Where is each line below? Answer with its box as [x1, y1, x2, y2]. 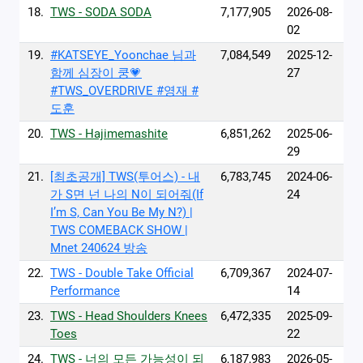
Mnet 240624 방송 [50, 241, 147, 255]
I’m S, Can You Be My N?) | [50, 205, 193, 220]
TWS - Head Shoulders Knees [50, 309, 207, 323]
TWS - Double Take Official [50, 266, 194, 280]
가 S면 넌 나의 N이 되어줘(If [50, 187, 203, 202]
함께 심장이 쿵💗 [50, 66, 142, 80]
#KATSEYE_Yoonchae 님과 [50, 48, 196, 62]
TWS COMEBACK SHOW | [50, 223, 188, 237]
